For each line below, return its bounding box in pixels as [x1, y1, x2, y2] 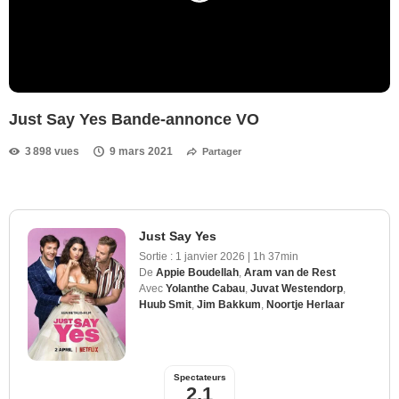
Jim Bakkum [197, 297, 261, 311]
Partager [202, 145, 241, 157]
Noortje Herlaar [266, 297, 345, 311]
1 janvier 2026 [175, 249, 245, 263]
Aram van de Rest [244, 265, 336, 279]
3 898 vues [25, 144, 79, 158]
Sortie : [139, 249, 173, 263]
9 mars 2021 [110, 144, 173, 158]
